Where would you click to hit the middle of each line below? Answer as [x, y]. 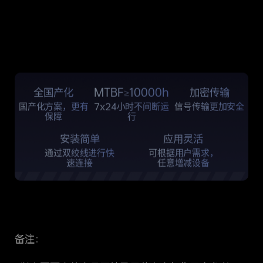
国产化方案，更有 [53, 106]
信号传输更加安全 [210, 106]
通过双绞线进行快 [80, 153]
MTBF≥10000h [131, 92]
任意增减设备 [183, 163]
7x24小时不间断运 [131, 106]
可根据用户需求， [183, 153]
